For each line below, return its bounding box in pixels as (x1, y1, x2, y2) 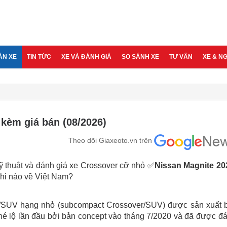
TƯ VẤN (169, 53, 193, 60)
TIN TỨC (27, 53, 51, 60)
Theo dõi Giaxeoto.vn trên (68, 136, 152, 144)
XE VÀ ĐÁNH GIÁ (61, 53, 111, 60)
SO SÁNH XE (122, 53, 159, 60)
